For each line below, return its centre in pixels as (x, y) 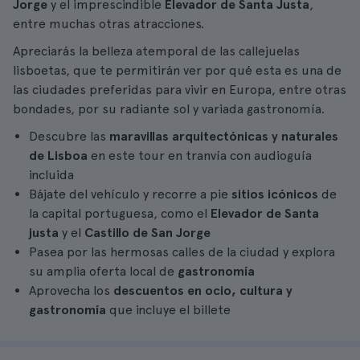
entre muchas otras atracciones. (108, 24)
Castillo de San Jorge (147, 233)
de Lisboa (58, 155)
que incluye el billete (168, 310)
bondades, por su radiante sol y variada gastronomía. (169, 109)
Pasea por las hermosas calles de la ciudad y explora (182, 252)
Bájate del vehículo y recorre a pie (130, 194)
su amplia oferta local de (103, 271)
